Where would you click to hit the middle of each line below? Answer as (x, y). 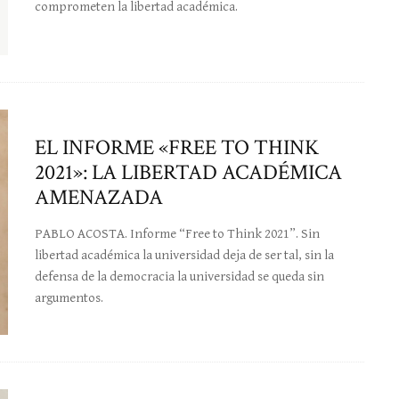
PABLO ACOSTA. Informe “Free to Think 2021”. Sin (177, 234)
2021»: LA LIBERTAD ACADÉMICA (188, 173)
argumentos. (69, 298)
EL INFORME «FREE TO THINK (177, 148)
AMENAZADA (99, 198)
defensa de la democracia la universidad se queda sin (179, 277)
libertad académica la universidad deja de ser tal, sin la (184, 256)
